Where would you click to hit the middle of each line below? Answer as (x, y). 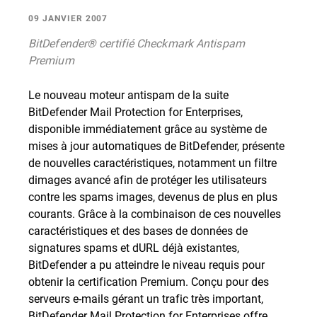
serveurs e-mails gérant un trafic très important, (146, 298)
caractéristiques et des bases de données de (138, 230)
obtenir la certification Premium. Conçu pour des (149, 281)
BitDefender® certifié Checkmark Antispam (137, 43)
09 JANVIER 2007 (68, 18)
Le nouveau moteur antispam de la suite (128, 94)
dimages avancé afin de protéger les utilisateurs (148, 179)
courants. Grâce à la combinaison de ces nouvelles (155, 213)
